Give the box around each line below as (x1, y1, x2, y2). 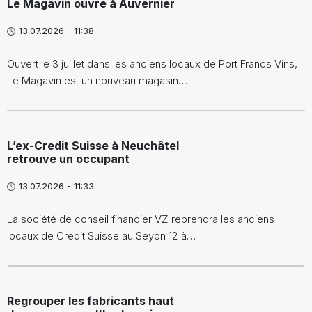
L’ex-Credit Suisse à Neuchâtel (7, 139, 179, 153)
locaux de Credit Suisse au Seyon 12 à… (7, 229, 196, 242)
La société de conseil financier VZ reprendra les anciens (7, 212, 274, 226)
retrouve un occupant (7, 152, 130, 166)
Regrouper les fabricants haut (7, 294, 174, 308)
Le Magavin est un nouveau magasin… (7, 74, 187, 87)
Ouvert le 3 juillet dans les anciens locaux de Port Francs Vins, (7, 57, 297, 70)
